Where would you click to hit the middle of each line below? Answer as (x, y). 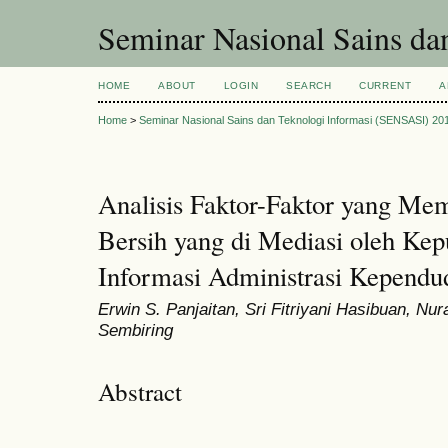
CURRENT (385, 85)
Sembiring (135, 330)
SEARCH (309, 85)
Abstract (140, 391)
